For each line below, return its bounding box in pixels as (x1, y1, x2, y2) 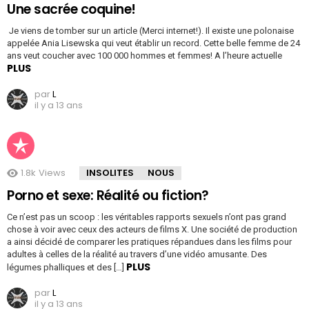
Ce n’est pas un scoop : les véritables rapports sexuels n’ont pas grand (7, 212, 286, 223)
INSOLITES (86, 166, 134, 180)
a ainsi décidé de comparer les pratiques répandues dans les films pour (7, 237, 292, 248)
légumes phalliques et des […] (7, 262, 126, 273)
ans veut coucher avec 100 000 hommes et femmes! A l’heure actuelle (7, 50, 282, 61)
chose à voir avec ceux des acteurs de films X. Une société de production (7, 224, 297, 235)
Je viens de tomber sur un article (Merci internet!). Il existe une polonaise (7, 26, 294, 37)
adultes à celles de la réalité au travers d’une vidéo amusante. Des (7, 249, 267, 260)
